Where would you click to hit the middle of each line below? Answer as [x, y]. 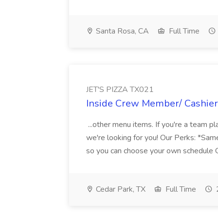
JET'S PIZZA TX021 [120, 90]
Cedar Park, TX [120, 189]
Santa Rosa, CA [121, 31]
